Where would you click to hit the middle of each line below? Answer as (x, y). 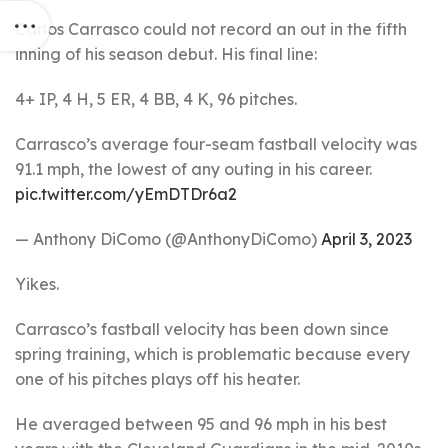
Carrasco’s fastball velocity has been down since (202, 329)
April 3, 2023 (366, 239)
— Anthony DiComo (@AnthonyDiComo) (168, 239)
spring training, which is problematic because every (212, 354)
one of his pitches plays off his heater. (157, 379)
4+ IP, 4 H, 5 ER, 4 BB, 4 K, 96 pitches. (156, 99)
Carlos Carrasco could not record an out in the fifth (211, 29)
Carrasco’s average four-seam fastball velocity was (216, 144)
